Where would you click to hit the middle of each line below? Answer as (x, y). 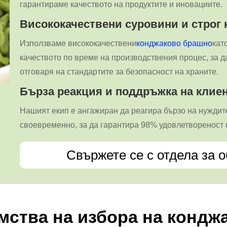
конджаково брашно (175, 43)
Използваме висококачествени (78, 43)
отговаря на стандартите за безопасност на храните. (119, 71)
